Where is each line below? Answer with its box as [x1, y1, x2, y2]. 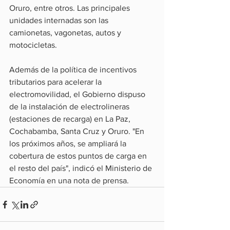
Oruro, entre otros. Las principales [9, 4, 132, 12]
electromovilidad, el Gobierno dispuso [9, 90, 147, 99]
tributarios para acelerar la [9, 78, 104, 86]
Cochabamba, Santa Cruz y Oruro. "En [9, 127, 146, 136]
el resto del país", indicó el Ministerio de [9, 164, 154, 172]
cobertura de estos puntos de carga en [9, 151, 149, 160]
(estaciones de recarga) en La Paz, [9, 114, 132, 123]
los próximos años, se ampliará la [9, 139, 128, 148]
